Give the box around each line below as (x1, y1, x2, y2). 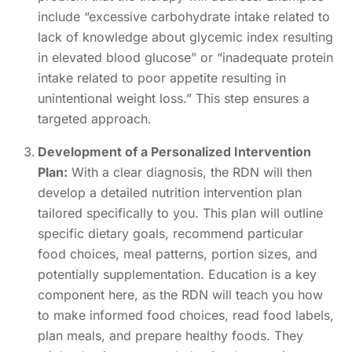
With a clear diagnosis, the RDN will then (68, 163, 312, 180)
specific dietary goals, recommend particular (38, 225, 303, 241)
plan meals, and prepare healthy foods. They (38, 327, 303, 343)
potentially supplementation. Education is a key (38, 266, 317, 282)
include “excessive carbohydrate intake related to (38, 8, 330, 24)
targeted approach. (38, 110, 152, 126)
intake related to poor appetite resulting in (38, 69, 286, 86)
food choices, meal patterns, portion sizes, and (38, 245, 317, 262)
